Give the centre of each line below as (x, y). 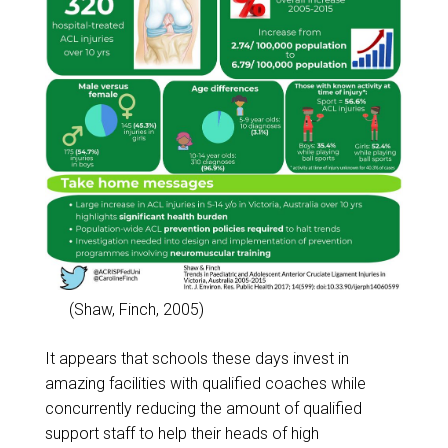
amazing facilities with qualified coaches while (205, 383)
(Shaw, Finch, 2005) (136, 309)
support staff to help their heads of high (181, 433)
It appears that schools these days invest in (196, 358)
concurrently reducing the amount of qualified (203, 408)
